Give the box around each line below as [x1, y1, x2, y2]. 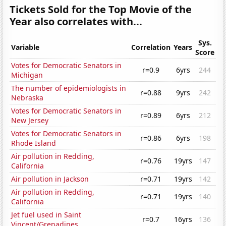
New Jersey [11, 116, 49, 126]
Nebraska [11, 93, 44, 103]
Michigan [11, 70, 43, 80]
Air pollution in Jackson [11, 174, 89, 184]
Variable [11, 42, 40, 52]
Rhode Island [11, 138, 56, 148]
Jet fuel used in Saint [11, 210, 82, 220]
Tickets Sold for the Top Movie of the [10, 3, 192, 17]
